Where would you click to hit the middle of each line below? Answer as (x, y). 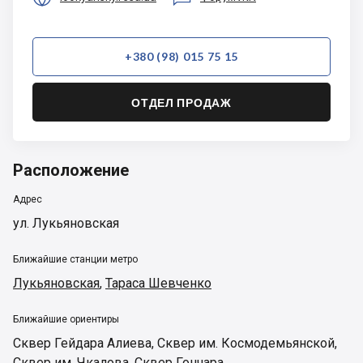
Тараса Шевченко (158, 283)
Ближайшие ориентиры (66, 319)
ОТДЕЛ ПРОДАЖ (181, 102)
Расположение (71, 170)
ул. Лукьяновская (66, 223)
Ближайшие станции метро (75, 259)
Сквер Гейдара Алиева (82, 343)
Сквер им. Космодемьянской (246, 343)
